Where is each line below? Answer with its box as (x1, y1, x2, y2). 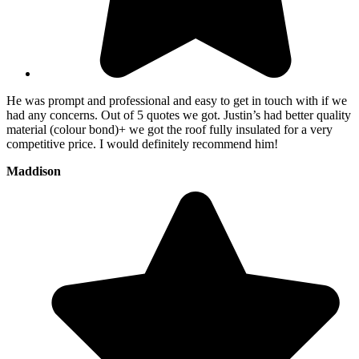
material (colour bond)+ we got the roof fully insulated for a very (6, 123, 333, 137)
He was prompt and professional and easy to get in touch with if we (6, 94, 347, 108)
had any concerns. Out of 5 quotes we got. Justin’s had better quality (6, 108, 351, 123)
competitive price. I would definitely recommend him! (6, 137, 278, 151)
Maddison (6, 164, 61, 179)
